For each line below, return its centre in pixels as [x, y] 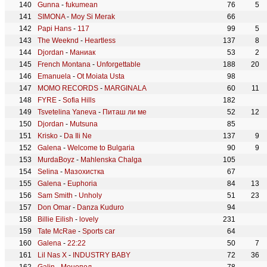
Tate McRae [57, 231]
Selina [48, 172]
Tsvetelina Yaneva [67, 112]
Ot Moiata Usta [101, 76]
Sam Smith [55, 195]
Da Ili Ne [78, 136]
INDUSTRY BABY [102, 255]
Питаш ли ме [125, 112]
